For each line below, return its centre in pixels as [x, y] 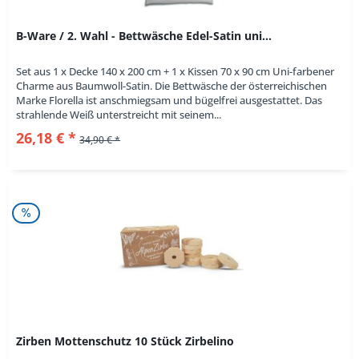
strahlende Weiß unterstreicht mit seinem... [119, 115]
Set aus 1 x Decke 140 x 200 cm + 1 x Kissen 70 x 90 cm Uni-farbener [175, 72]
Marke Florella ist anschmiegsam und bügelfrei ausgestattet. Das [169, 101]
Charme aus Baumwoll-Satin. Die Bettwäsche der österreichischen [172, 86]
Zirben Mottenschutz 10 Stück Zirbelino [125, 341]
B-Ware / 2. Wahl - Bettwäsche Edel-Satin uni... [144, 36]
